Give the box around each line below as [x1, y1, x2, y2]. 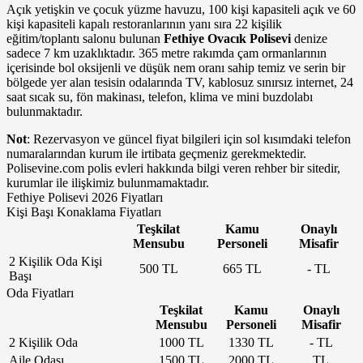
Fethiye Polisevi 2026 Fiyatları [6, 190, 163, 204]
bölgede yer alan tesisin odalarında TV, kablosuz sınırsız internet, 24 [6, 75, 353, 89]
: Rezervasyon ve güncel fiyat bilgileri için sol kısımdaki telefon [27, 131, 351, 146]
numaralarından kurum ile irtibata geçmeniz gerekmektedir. [6, 146, 306, 160]
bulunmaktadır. [6, 104, 83, 118]
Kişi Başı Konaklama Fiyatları [6, 204, 161, 219]
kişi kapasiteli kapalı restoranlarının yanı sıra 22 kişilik [6, 16, 282, 31]
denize [291, 31, 327, 45]
